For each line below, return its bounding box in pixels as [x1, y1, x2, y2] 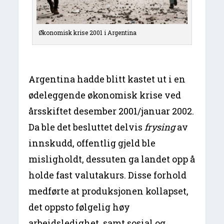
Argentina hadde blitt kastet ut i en [28, 73, 186, 85]
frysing [142, 121, 175, 133]
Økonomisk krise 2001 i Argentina [38, 28, 137, 37]
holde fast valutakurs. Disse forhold [28, 169, 187, 181]
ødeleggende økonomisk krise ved [28, 89, 181, 101]
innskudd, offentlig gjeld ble [28, 137, 156, 149]
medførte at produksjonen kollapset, [28, 185, 189, 197]
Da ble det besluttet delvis [28, 121, 143, 133]
